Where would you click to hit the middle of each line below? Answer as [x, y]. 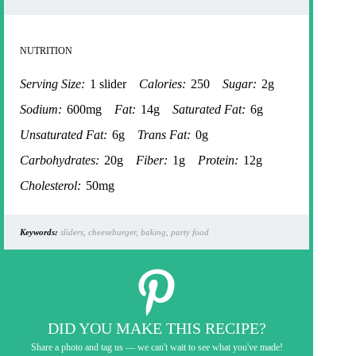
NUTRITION [46, 51]
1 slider [108, 84]
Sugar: [240, 84]
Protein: [218, 161]
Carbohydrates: [60, 161]
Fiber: [152, 161]
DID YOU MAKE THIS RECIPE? [157, 329]
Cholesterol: [50, 186]
